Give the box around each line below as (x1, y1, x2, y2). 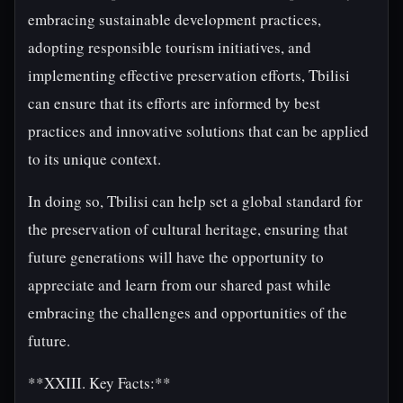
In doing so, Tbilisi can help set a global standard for (28, 191, 363, 211)
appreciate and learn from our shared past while (28, 274, 331, 295)
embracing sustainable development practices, (28, 9, 321, 30)
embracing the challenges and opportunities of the (28, 302, 347, 323)
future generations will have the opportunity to (28, 246, 324, 267)
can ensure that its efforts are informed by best (28, 93, 320, 113)
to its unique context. (28, 148, 161, 169)
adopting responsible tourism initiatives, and (28, 37, 311, 58)
